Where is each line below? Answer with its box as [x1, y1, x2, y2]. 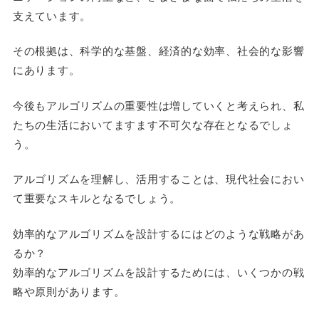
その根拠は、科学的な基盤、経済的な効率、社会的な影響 [12, 43, 305, 58]
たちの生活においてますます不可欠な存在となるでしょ [12, 116, 293, 132]
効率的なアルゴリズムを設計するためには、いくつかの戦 [12, 263, 305, 279]
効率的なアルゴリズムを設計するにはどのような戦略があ [12, 225, 305, 241]
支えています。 [12, 7, 92, 23]
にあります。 [12, 62, 80, 77]
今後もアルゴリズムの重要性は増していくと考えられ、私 [12, 97, 305, 113]
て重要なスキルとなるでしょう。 [12, 190, 182, 205]
